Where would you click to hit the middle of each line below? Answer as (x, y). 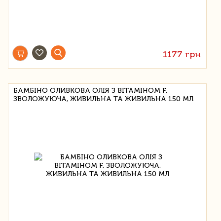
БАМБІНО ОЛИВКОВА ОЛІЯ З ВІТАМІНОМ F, (90, 90)
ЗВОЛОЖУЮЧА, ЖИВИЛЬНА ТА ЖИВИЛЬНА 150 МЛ (103, 99)
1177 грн (182, 54)
